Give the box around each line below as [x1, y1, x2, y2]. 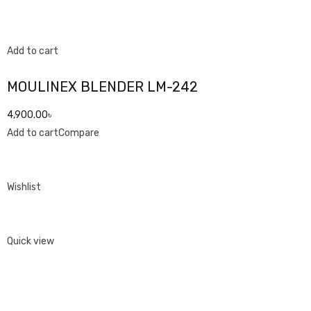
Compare [58, 127, 99, 139]
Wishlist [7, 181, 41, 193]
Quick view [7, 235, 54, 247]
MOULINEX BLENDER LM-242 [7, 78, 198, 95]
